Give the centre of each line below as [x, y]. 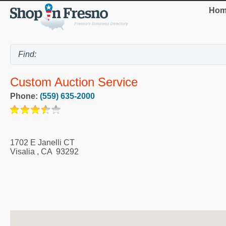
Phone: [25, 96]
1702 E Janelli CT [42, 142]
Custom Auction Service [74, 82]
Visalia [22, 151]
